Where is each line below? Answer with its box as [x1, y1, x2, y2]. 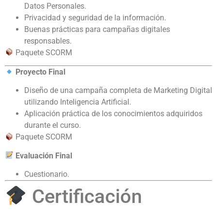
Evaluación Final [15, 151, 73, 160]
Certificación [27, 185, 142, 208]
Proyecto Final [15, 67, 66, 77]
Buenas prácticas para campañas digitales [24, 24, 170, 34]
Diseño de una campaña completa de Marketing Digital [24, 86, 212, 95]
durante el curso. [24, 121, 81, 130]
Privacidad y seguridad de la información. [24, 13, 166, 22]
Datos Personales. [24, 1, 86, 11]
